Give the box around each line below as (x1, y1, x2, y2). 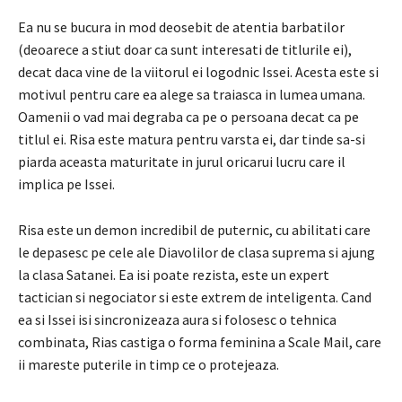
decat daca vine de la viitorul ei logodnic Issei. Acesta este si (18, 62, 379, 81)
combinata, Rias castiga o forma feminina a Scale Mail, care (18, 332, 381, 351)
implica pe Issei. (18, 174, 115, 193)
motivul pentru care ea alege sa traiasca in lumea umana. (18, 84, 365, 103)
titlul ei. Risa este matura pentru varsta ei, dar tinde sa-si (18, 129, 365, 148)
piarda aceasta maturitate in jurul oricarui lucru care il (18, 152, 345, 170)
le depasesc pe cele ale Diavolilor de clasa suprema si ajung (18, 242, 375, 261)
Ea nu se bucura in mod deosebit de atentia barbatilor (18, 17, 345, 36)
